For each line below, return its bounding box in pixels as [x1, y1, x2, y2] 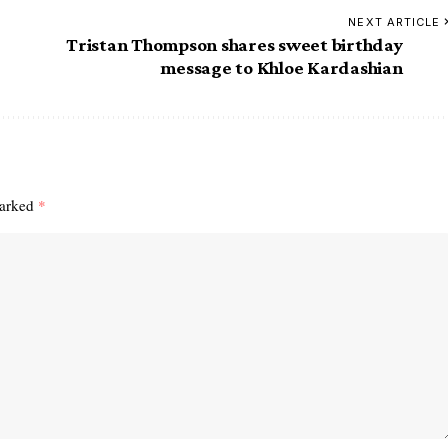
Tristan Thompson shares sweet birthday [66, 33, 403, 55]
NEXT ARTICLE [348, 14, 441, 29]
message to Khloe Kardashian [160, 56, 403, 78]
